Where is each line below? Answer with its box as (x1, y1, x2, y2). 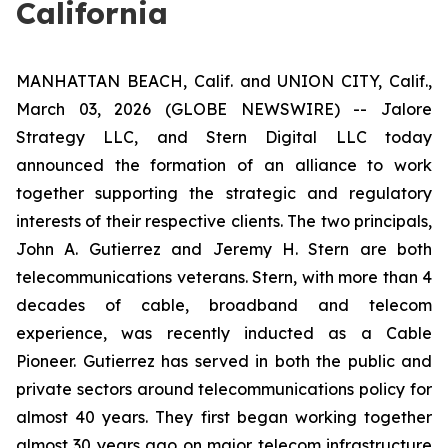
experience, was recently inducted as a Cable (16, 323, 432, 343)
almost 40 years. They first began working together (16, 407, 432, 427)
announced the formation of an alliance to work (16, 155, 432, 175)
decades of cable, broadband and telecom (16, 295, 432, 315)
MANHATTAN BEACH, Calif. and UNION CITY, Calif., (16, 71, 432, 91)
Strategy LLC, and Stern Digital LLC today (16, 127, 432, 147)
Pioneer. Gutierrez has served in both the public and (16, 351, 432, 371)
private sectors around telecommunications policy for (16, 379, 432, 399)
